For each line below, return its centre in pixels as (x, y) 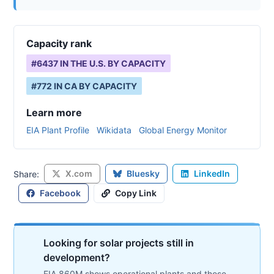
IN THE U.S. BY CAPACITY (112, 63)
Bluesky (143, 173)
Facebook (60, 193)
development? (77, 257)
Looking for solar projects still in (119, 243)
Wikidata (114, 130)
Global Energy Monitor (183, 130)
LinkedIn (212, 173)
